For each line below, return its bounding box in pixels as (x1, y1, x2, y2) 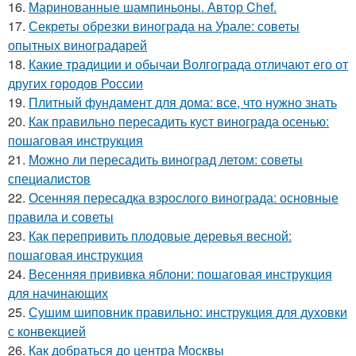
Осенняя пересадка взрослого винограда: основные (29, 188, 339, 207)
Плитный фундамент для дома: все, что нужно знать (29, 92, 337, 111)
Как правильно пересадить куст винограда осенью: (29, 111, 329, 130)
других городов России (8, 73, 143, 92)
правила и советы (8, 207, 114, 226)
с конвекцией (8, 321, 86, 340)
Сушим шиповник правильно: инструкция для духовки (29, 302, 347, 321)
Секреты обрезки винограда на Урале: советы (29, 16, 300, 35)
